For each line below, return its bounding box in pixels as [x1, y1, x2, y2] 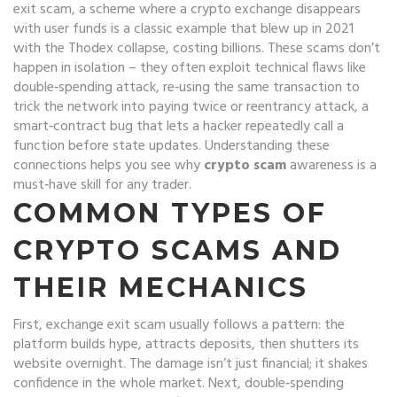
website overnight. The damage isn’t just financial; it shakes [13, 353, 368, 376]
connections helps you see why [13, 154, 204, 177]
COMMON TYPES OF [13, 197, 327, 230]
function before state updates [13, 135, 198, 158]
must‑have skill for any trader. [13, 174, 191, 197]
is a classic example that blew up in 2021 [107, 18, 354, 41]
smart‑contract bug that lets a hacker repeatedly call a [13, 115, 344, 138]
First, [13, 314, 46, 337]
